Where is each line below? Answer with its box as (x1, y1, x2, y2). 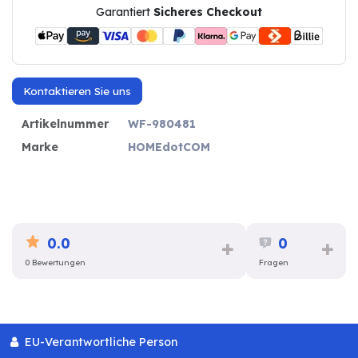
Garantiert (96, 4, 153, 19)
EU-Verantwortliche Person (21, 334, 177, 349)
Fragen (258, 257, 288, 268)
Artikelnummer (22, 116, 109, 131)
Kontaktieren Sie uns (22, 84, 131, 98)
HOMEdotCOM (128, 139, 210, 154)
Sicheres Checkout (153, 4, 262, 19)
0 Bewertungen (25, 257, 86, 268)
